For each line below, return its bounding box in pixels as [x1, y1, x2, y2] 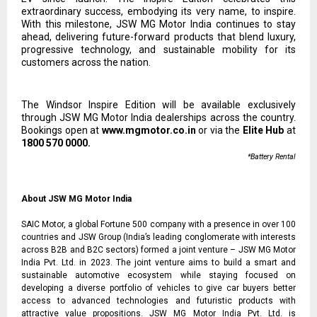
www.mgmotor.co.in [101, 124, 196, 136]
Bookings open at [21, 124, 102, 136]
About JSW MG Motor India [21, 193, 132, 204]
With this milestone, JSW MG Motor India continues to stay [21, 18, 296, 30]
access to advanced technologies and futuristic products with [21, 295, 296, 306]
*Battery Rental [248, 151, 296, 161]
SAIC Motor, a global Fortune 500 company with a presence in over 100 [21, 219, 296, 229]
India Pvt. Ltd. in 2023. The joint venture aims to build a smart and [21, 257, 296, 267]
